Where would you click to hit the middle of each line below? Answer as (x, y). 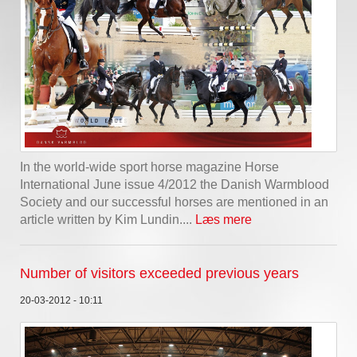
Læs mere (224, 220)
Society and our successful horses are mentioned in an (174, 202)
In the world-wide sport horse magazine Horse (149, 167)
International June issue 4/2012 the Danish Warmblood (175, 185)
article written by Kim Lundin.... (108, 220)
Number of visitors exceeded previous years (159, 274)
